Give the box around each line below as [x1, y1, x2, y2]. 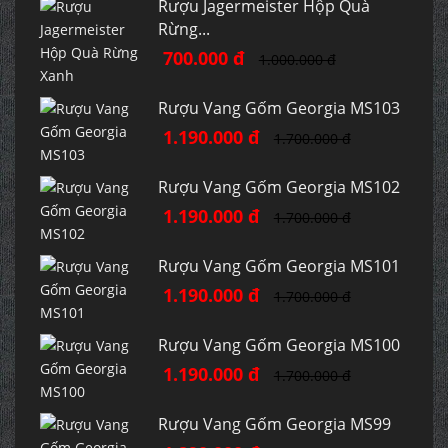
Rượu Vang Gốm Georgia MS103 [157, 97, 400, 120]
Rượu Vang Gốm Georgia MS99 [157, 413, 391, 436]
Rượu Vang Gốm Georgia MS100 [157, 334, 400, 357]
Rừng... [157, 18, 210, 41]
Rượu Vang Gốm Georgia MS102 [157, 176, 400, 199]
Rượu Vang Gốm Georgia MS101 [157, 255, 400, 278]
